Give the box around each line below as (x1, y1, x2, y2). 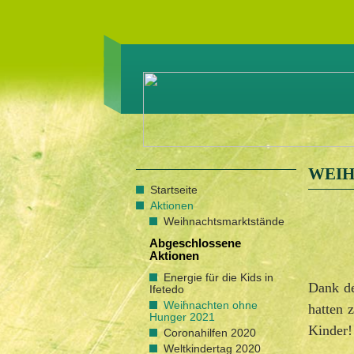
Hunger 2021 (149, 311, 215, 323)
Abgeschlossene (149, 237, 241, 250)
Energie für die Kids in (164, 271, 273, 284)
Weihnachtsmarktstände (164, 215, 284, 228)
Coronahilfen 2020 (164, 326, 256, 339)
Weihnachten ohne (164, 299, 258, 311)
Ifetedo (149, 283, 184, 296)
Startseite (150, 183, 198, 196)
